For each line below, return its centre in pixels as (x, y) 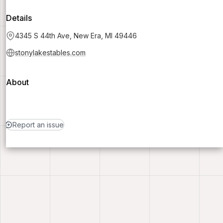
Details (19, 18)
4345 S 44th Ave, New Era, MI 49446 (76, 36)
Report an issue (38, 125)
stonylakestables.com (50, 53)
